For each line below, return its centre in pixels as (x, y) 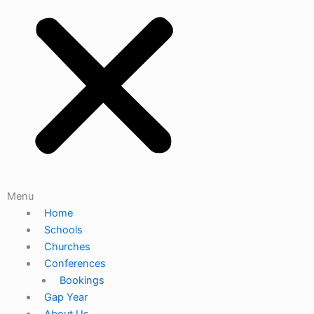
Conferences (75, 264)
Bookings (82, 281)
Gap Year (66, 298)
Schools (63, 230)
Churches (67, 247)
